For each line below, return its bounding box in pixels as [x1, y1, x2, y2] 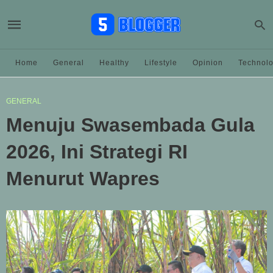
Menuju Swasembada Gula [6, 114, 255, 136]
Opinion [193, 58, 223, 67]
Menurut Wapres [6, 168, 160, 190]
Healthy [99, 58, 129, 67]
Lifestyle [144, 58, 177, 67]
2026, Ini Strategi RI [6, 141, 188, 163]
